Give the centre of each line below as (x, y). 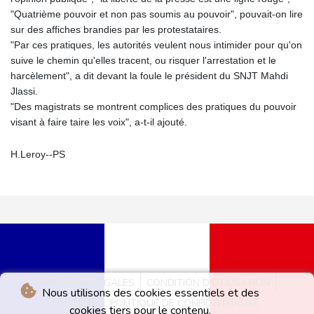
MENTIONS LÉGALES (88, 283)
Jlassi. (24, 91)
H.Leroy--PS (38, 155)
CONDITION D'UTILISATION (208, 283)
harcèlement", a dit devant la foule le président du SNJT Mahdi (149, 76)
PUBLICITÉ (75, 303)
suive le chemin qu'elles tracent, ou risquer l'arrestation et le (143, 61)
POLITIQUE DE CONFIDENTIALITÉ (185, 303)
